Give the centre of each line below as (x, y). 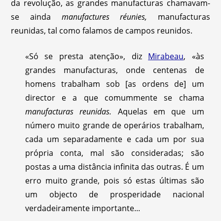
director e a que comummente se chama (114, 97)
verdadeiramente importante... (82, 208)
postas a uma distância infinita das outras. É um (114, 166)
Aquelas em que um (161, 111)
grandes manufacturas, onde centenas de (114, 70)
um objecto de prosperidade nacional (114, 194)
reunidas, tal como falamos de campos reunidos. (102, 30)
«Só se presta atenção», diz (87, 56)
